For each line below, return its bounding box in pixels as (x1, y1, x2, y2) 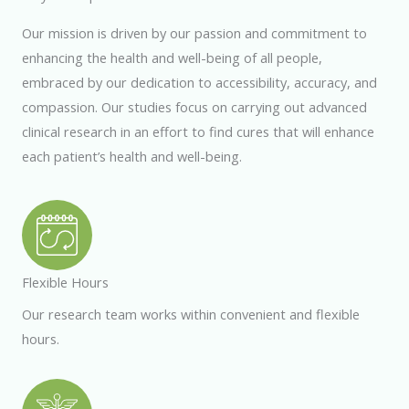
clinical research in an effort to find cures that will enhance (22, 121, 374, 141)
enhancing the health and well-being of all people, (22, 47, 322, 67)
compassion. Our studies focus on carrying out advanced (22, 97, 367, 116)
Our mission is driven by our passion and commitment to (22, 23, 367, 42)
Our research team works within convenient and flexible (22, 305, 360, 324)
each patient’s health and (22, 146, 177, 165)
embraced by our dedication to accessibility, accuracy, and (22, 72, 377, 91)
